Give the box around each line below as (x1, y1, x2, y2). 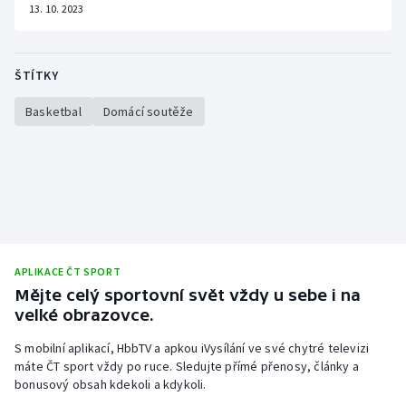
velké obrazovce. (14, 305, 154, 325)
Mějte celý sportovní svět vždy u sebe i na (14, 285, 361, 305)
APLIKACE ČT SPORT (14, 265, 121, 279)
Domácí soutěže (102, 103, 194, 121)
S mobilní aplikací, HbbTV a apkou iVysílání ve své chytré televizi (14, 340, 370, 357)
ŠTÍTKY (14, 67, 58, 84)
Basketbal (25, 103, 82, 121)
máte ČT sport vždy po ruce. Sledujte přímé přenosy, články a (14, 358, 360, 375)
